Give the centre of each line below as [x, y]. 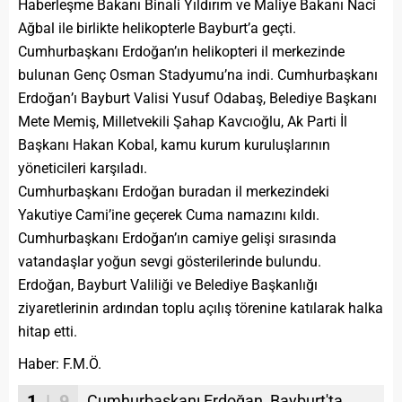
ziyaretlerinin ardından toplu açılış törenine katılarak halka [201, 308]
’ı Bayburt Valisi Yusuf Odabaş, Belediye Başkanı [224, 98]
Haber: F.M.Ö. [60, 364]
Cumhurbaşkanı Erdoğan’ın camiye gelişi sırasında [177, 238]
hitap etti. [48, 332]
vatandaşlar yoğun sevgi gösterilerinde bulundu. [170, 262]
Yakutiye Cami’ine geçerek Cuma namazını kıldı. [169, 215]
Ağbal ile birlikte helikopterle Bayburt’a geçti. [157, 28]
